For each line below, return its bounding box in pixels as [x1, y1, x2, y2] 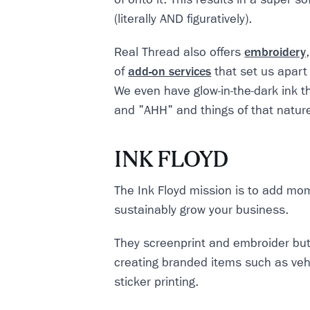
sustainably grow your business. [114, 203, 293, 217]
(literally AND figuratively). [114, 12, 256, 26]
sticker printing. [114, 275, 203, 289]
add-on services [128, 64, 212, 79]
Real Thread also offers [114, 45, 245, 60]
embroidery [244, 45, 307, 60]
